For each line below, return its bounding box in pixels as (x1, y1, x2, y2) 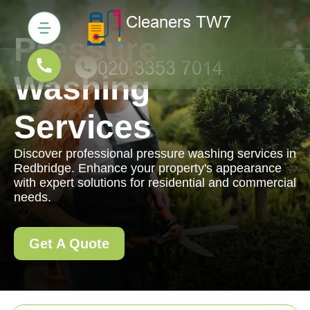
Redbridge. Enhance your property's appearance (14, 161, 282, 175)
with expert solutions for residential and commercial (14, 176, 296, 190)
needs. (14, 190, 51, 204)
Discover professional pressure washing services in (14, 147, 296, 161)
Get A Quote (29, 236, 109, 251)
